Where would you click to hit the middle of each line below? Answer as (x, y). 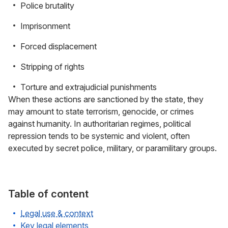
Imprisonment (45, 26)
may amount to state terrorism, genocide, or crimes (101, 111)
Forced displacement (59, 46)
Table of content (48, 194)
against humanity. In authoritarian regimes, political (99, 124)
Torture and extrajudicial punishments (89, 87)
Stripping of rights (52, 67)
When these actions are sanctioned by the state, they (106, 99)
